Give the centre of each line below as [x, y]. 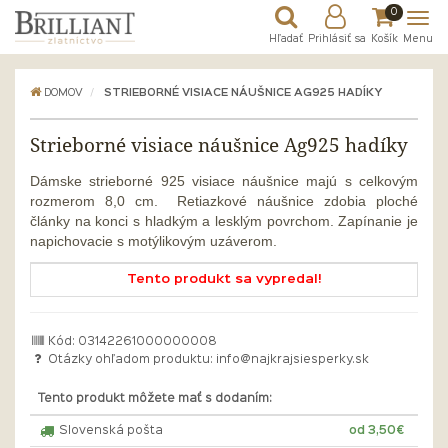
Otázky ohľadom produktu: [131, 360]
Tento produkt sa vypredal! [224, 279]
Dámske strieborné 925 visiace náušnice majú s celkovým [224, 181]
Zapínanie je [378, 221]
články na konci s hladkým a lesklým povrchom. [184, 221]
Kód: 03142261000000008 [131, 342]
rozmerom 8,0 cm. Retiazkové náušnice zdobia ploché [224, 201]
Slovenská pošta [109, 431]
